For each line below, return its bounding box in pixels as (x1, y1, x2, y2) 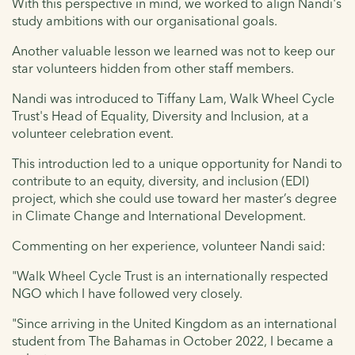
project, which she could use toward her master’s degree (12, 190, 337, 207)
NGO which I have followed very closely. (12, 285, 242, 302)
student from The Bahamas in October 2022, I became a (12, 333, 334, 349)
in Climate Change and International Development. (12, 208, 306, 224)
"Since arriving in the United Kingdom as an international (12, 315, 337, 332)
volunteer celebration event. (12, 125, 174, 142)
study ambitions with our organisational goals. (12, 13, 277, 29)
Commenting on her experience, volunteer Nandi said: (12, 238, 326, 254)
